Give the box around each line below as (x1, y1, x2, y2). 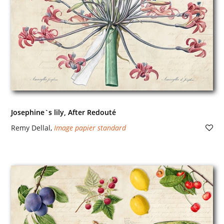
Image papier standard (53, 123, 126, 132)
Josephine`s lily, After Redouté (10, 107, 116, 117)
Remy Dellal (10, 123, 50, 132)
